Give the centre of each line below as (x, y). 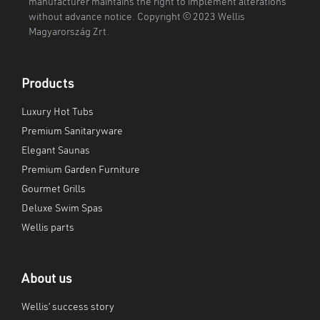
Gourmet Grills (54, 190)
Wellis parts (48, 228)
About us (47, 280)
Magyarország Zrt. (69, 32)
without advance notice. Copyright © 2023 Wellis (137, 17)
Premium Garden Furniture (81, 170)
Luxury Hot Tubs (57, 112)
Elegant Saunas (56, 151)
